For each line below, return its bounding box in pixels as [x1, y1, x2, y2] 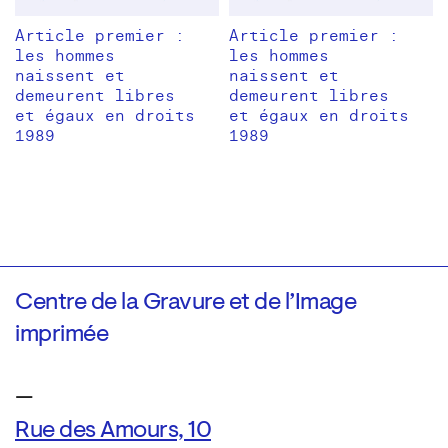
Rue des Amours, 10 [15, 419, 211, 444]
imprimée [15, 323, 108, 348]
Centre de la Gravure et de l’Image [15, 291, 356, 316]
